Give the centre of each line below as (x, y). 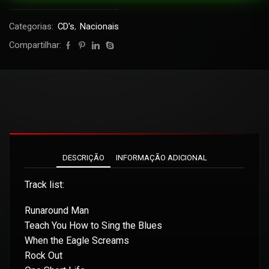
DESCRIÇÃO (83, 158)
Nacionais (99, 26)
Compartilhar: (35, 45)
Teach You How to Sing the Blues (93, 226)
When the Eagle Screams (77, 241)
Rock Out (44, 256)
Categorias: (32, 26)
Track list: (44, 184)
